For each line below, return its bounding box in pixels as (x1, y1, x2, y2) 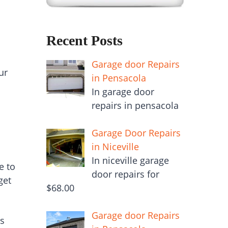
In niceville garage (91, 154, 169, 166)
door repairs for (91, 167, 159, 180)
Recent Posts (46, 33, 123, 48)
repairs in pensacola (91, 99, 179, 111)
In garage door (91, 85, 154, 98)
